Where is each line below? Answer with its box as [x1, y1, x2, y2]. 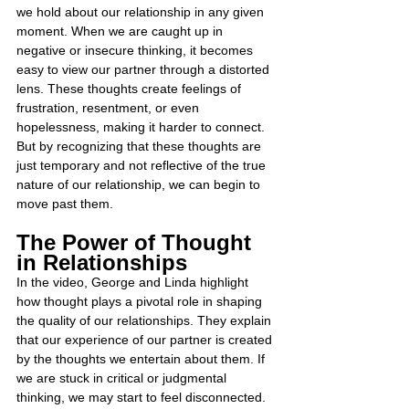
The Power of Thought [16, 230, 257, 255]
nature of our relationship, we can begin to [16, 177, 264, 192]
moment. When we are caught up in [16, 24, 226, 38]
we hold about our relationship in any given [16, 5, 267, 19]
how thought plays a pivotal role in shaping [16, 294, 266, 309]
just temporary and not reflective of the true [16, 158, 269, 173]
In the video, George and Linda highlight [16, 275, 252, 289]
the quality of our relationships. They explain [16, 313, 275, 328]
